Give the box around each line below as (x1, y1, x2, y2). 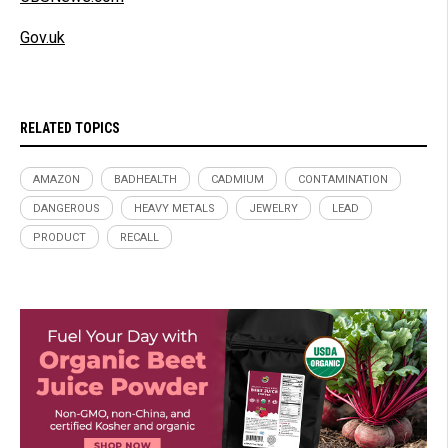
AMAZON (33, 173, 80, 187)
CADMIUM (211, 173, 264, 187)
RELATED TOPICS (20, 120, 120, 137)
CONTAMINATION (298, 173, 388, 187)
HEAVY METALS (134, 202, 215, 216)
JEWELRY (249, 202, 298, 216)
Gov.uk (20, 28, 65, 48)
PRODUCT (33, 231, 86, 245)
